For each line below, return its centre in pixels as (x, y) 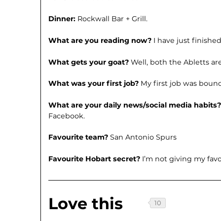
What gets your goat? (90, 62)
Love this (86, 204)
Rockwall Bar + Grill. (113, 19)
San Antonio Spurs (144, 137)
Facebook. (67, 116)
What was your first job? (95, 84)
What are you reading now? (101, 40)
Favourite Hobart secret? (95, 159)
